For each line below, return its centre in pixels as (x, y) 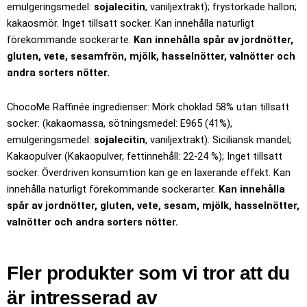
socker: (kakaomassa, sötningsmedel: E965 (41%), (120, 123)
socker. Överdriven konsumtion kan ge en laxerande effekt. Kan (149, 172)
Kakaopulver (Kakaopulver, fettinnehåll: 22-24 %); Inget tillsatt (145, 156)
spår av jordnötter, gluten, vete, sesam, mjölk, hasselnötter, (153, 205)
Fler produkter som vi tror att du (148, 273)
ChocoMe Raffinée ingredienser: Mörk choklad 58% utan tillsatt (148, 107)
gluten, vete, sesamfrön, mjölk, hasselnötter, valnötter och (151, 57)
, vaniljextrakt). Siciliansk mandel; (218, 139)
